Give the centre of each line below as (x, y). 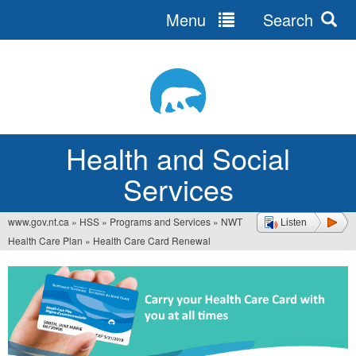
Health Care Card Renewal (152, 240)
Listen (294, 222)
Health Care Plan (45, 240)
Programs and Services (160, 221)
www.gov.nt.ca (39, 221)
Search (286, 19)
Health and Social (178, 158)
